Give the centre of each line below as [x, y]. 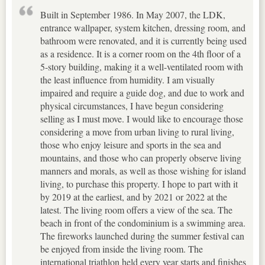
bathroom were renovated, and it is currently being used [143, 40]
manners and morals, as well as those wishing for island [143, 170]
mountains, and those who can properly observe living [141, 157]
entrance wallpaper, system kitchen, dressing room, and [143, 27]
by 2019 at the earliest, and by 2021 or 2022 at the [134, 196]
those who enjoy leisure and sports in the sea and [131, 144]
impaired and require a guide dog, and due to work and [142, 92]
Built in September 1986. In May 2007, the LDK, [133, 14]
